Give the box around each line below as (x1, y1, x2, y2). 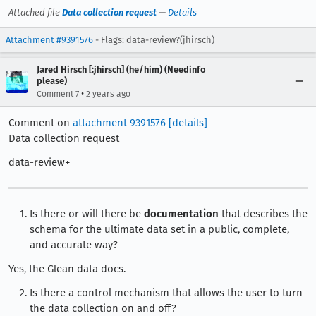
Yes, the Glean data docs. (8, 262, 126, 276)
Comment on (8, 116, 73, 129)
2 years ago (86, 88, 130, 99)
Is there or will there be (30, 207, 144, 221)
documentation (144, 207, 219, 221)
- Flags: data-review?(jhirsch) (93, 34, 214, 45)
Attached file (8, 6, 62, 18)
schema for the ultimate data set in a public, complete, (30, 223, 289, 236)
